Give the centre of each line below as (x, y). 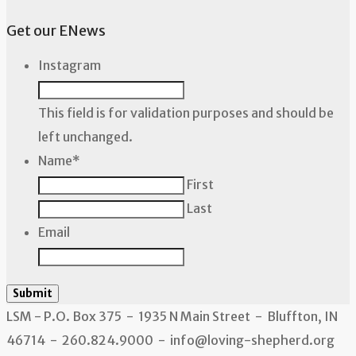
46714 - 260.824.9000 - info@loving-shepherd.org (170, 340)
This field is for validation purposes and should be (186, 112)
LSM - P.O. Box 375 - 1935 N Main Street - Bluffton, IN (172, 316)
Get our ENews (56, 30)
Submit (33, 293)
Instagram (70, 65)
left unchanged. (85, 136)
